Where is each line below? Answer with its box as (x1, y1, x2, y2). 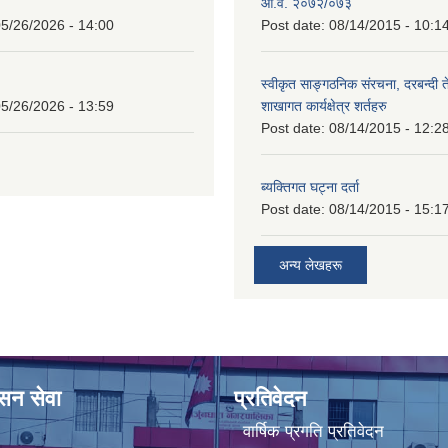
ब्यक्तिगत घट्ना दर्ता (261, 178, 359, 195)
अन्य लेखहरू (279, 257, 342, 273)
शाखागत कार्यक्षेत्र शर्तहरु (261, 97, 387, 114)
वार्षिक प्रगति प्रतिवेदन (242, 421, 384, 441)
